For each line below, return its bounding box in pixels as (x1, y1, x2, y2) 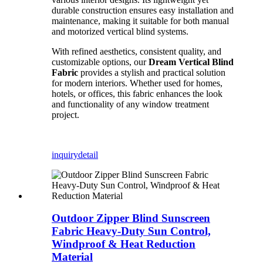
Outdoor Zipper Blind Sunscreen (52, 212, 210, 225)
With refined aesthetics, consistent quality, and (52, 46, 221, 56)
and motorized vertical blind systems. (52, 26, 188, 36)
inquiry (52, 149, 78, 160)
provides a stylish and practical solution (78, 67, 225, 77)
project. (52, 109, 79, 120)
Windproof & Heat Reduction (52, 238, 195, 251)
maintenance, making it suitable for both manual (52, 15, 229, 26)
